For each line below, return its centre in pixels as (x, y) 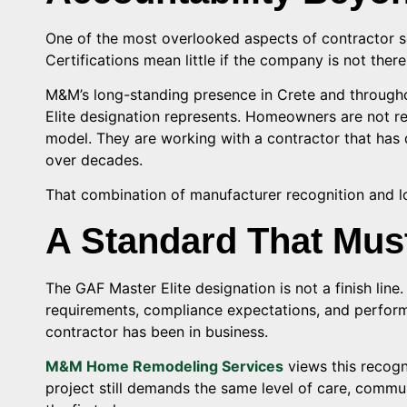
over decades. (94, 160)
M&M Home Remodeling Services (164, 367)
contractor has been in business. (157, 331)
